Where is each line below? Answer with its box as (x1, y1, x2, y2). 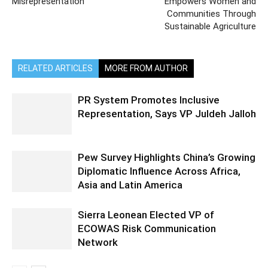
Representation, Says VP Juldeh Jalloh (78, 107, 256, 120)
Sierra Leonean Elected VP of (78, 208, 214, 221)
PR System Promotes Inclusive (78, 93, 220, 106)
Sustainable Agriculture (165, 20, 256, 32)
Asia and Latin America (78, 178, 182, 191)
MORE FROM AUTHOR (105, 63, 188, 73)
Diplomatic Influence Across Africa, (78, 165, 240, 177)
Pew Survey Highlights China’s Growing (78, 151, 255, 163)
